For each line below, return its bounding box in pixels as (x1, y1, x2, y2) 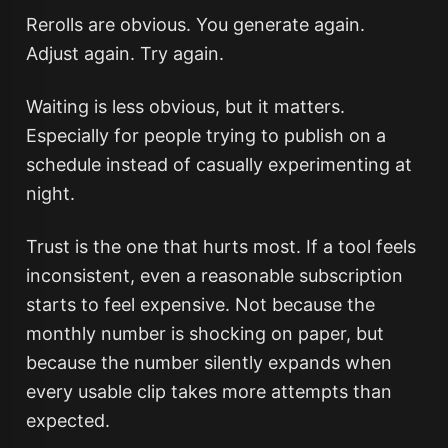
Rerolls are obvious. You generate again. (25, 14, 365, 35)
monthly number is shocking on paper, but (25, 323, 384, 344)
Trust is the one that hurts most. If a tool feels (25, 236, 416, 257)
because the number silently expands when (25, 352, 392, 373)
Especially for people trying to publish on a (25, 125, 386, 146)
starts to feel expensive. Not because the (25, 294, 375, 315)
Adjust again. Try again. (25, 43, 224, 64)
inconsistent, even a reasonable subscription (25, 265, 403, 286)
